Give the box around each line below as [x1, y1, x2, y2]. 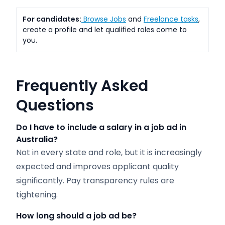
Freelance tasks [144, 14, 198, 24]
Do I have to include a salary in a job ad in [16, 122, 186, 133]
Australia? [16, 134, 58, 145]
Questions [16, 95, 94, 116]
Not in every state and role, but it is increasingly [16, 147, 202, 158]
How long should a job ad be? [16, 210, 137, 221]
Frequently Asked [16, 75, 148, 96]
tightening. [16, 189, 58, 200]
